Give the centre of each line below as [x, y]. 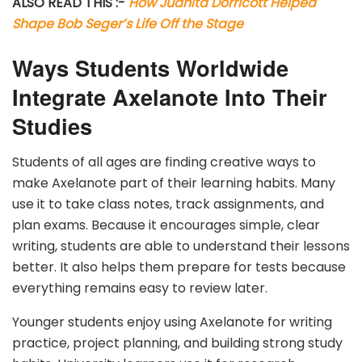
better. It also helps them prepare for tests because [179, 267]
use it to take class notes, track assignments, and [168, 204]
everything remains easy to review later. [140, 288]
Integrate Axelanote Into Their [170, 97]
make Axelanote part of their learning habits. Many [174, 183]
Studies [52, 126]
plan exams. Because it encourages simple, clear [166, 225]
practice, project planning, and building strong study [177, 343]
